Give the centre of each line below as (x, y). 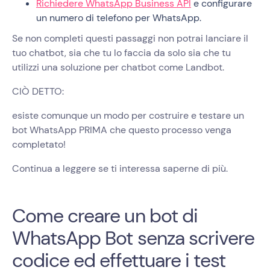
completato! (39, 144)
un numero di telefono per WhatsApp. (119, 17)
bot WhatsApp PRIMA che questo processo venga (122, 130)
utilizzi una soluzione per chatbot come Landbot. (118, 67)
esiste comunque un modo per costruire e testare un (128, 115)
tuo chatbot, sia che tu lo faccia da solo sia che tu (121, 52)
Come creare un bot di (105, 215)
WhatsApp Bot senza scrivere (133, 238)
